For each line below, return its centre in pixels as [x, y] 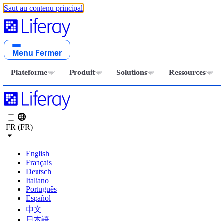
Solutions [132, 72]
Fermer [48, 53]
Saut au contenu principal [43, 8]
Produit [82, 72]
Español [38, 198]
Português [41, 189]
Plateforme [29, 72]
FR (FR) [19, 127]
